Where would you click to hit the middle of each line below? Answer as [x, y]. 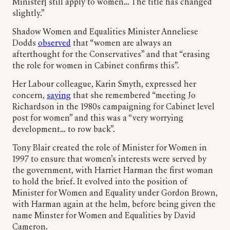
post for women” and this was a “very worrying [98, 118]
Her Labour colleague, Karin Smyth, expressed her [104, 84]
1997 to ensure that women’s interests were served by [109, 159]
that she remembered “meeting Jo [133, 96]
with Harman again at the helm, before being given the [114, 205]
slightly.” [28, 14]
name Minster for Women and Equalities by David [104, 216]
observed [54, 43]
